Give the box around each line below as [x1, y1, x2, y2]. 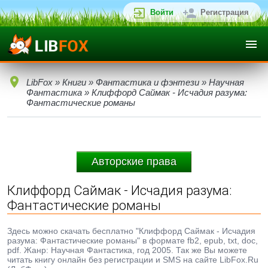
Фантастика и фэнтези [96, 77, 199, 87]
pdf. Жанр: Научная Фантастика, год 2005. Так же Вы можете [7, 245, 247, 255]
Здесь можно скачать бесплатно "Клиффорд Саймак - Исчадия [7, 226, 255, 236]
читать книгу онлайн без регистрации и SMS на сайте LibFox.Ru [7, 255, 258, 264]
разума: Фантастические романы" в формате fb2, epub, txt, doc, [7, 236, 258, 245]
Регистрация [200, 8, 249, 17]
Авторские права [92, 156, 176, 167]
